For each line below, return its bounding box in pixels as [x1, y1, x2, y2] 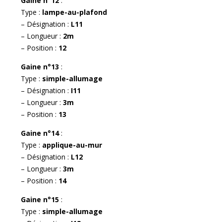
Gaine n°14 [21, 128, 61, 138]
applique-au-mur [42, 140, 102, 150]
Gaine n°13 [21, 61, 61, 71]
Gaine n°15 [21, 194, 61, 204]
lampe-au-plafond [42, 7, 107, 17]
